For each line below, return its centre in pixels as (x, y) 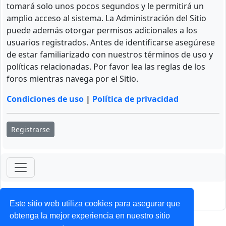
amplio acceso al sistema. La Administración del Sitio (106, 18)
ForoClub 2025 (113, 191)
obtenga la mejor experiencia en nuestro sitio (90, 215)
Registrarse (31, 129)
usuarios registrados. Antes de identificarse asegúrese (111, 42)
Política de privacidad (135, 99)
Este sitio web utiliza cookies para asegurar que (95, 203)
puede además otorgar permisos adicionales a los (102, 30)
